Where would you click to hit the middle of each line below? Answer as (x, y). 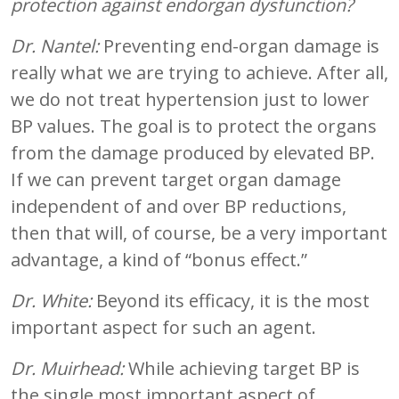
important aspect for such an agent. (163, 327)
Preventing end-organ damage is (239, 45)
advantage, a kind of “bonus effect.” (159, 259)
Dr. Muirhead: (67, 368)
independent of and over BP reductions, (179, 206)
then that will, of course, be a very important (199, 232)
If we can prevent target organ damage (176, 179)
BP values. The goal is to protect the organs (194, 126)
